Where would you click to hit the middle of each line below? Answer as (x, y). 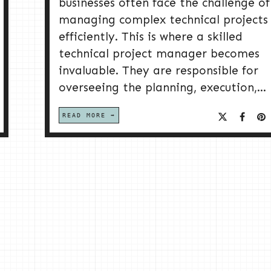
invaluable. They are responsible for (158, 71)
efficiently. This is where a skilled (151, 37)
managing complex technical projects (163, 20)
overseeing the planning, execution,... (162, 88)
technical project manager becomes (159, 54)
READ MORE (84, 116)
